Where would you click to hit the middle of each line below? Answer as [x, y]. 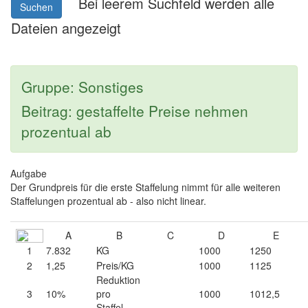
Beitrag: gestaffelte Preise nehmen [135, 110]
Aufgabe [29, 173]
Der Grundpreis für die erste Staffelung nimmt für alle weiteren [145, 187]
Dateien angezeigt [66, 27]
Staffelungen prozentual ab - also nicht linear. [108, 200]
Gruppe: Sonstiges [82, 86]
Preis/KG [117, 265]
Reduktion [118, 279]
